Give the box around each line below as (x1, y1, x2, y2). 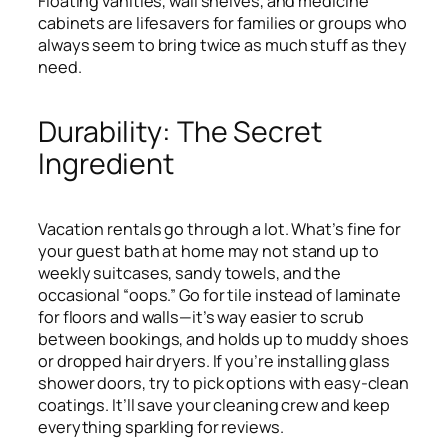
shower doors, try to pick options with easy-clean (38, 372, 410, 395)
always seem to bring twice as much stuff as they (38, 34, 408, 57)
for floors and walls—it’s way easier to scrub (38, 306, 364, 329)
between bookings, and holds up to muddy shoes (38, 328, 409, 351)
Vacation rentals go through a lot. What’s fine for (38, 218, 401, 241)
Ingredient (38, 144, 174, 184)
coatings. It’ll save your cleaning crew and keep (38, 394, 391, 417)
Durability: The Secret (38, 112, 322, 152)
